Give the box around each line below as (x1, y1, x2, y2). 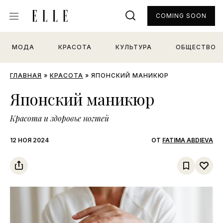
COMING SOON (156, 12, 207, 19)
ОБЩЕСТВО (176, 43, 216, 51)
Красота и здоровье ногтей (10, 113, 109, 123)
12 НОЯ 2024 (10, 136, 49, 144)
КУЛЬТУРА (115, 43, 152, 51)
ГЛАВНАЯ (10, 72, 42, 79)
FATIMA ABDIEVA (162, 136, 213, 144)
